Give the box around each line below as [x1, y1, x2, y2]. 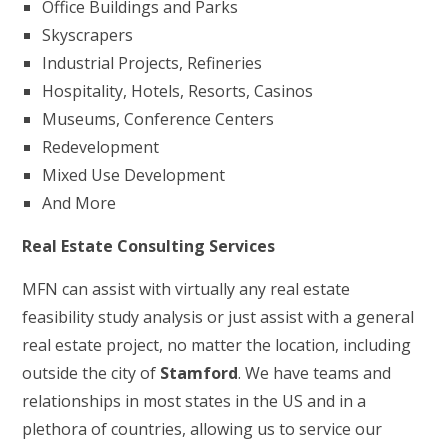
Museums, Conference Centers [42, 108, 275, 130]
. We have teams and [238, 362, 392, 384]
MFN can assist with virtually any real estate [22, 278, 351, 300]
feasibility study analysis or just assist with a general [22, 306, 415, 328]
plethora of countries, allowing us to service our [22, 418, 383, 440]
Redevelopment [42, 136, 160, 158]
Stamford [160, 362, 239, 384]
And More [42, 192, 117, 214]
